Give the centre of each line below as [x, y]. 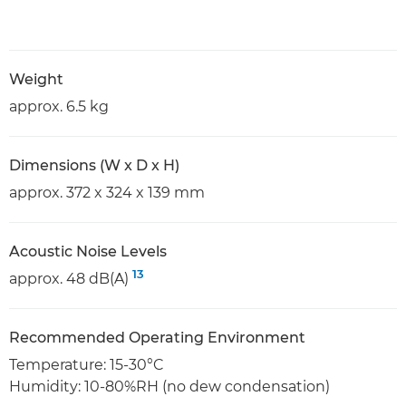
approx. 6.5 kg [59, 107]
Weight [36, 80]
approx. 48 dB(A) [71, 279]
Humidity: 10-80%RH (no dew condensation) [169, 387]
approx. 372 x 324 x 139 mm [107, 193]
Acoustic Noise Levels [88, 252]
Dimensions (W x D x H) [94, 166]
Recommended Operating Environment [157, 338]
